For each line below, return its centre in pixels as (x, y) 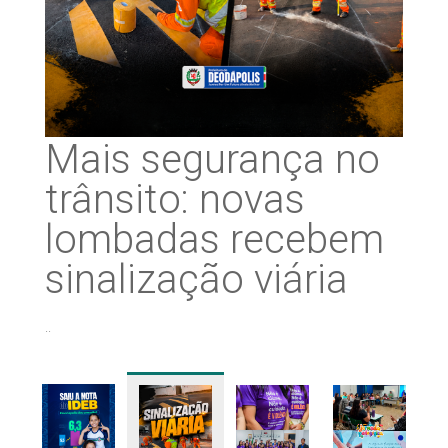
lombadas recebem (214, 239)
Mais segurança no (212, 159)
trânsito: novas (175, 199)
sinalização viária (196, 279)
